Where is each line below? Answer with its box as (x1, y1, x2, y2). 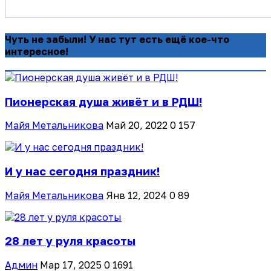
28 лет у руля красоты (5, 234, 135, 248)
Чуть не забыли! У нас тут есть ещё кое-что (5, 33, 229, 45)
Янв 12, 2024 (106, 189, 167, 201)
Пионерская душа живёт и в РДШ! (5, 94, 202, 108)
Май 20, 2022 (106, 119, 168, 132)
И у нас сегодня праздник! (5, 165, 160, 178)
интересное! (5, 45, 68, 57)
